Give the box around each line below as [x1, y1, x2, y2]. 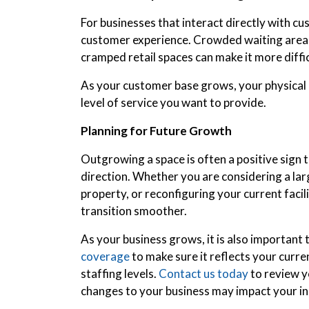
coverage [81, 248, 130, 263]
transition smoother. [81, 203, 187, 218]
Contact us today [159, 266, 248, 281]
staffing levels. [81, 266, 159, 281]
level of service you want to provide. [81, 94, 266, 110]
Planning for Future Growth [81, 123, 232, 138]
